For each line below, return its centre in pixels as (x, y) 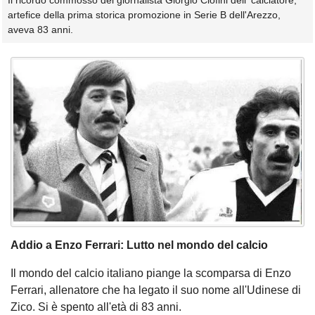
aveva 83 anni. (40, 30)
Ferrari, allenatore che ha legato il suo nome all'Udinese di (156, 290)
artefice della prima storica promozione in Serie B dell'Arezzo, (144, 15)
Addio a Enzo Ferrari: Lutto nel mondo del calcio (139, 245)
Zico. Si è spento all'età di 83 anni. (96, 307)
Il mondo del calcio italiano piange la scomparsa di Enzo (151, 274)
